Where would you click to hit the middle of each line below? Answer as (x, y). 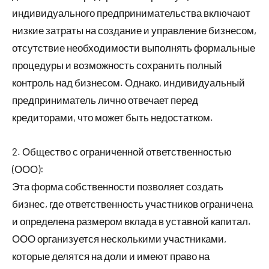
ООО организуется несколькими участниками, (119, 238)
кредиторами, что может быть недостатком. (113, 117)
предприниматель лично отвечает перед (105, 99)
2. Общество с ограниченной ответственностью (122, 151)
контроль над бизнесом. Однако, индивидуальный (128, 82)
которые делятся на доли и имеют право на (111, 255)
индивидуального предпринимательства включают (131, 12)
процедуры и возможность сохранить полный (117, 65)
